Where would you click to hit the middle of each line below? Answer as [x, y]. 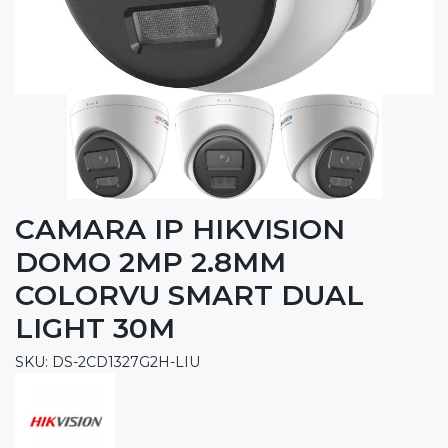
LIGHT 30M [95, 327]
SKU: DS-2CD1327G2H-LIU [107, 361]
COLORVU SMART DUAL [189, 294]
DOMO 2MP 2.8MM [150, 261]
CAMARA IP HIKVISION [180, 228]
